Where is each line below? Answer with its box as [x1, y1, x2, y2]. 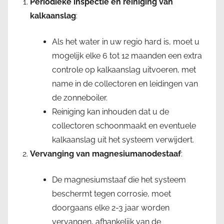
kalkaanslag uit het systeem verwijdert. [52, 135, 194, 145]
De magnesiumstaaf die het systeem [52, 175, 186, 185]
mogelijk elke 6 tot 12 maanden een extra [52, 51, 202, 61]
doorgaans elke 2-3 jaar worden [52, 203, 169, 213]
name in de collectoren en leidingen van [52, 79, 198, 89]
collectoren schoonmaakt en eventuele [52, 121, 196, 131]
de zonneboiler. [52, 93, 107, 103]
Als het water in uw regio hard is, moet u [52, 37, 199, 47]
